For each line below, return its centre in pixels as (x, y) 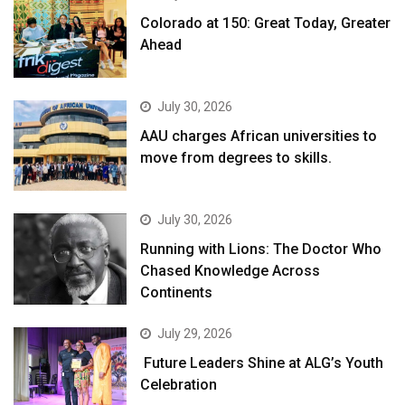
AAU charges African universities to (259, 137)
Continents (177, 293)
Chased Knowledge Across (231, 271)
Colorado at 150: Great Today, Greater (266, 23)
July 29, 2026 (195, 333)
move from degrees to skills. (236, 158)
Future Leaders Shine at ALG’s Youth (262, 363)
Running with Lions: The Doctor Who (261, 250)
